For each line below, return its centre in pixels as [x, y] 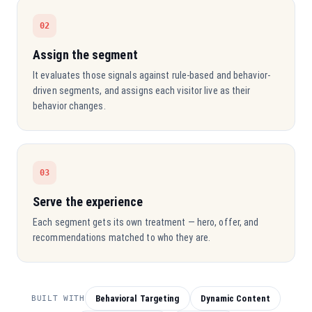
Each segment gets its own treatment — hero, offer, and [146, 222]
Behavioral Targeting [137, 298]
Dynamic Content [235, 298]
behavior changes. [69, 106]
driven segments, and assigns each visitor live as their [142, 91]
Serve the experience [88, 202]
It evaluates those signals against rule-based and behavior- [151, 75]
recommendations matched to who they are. [122, 237]
